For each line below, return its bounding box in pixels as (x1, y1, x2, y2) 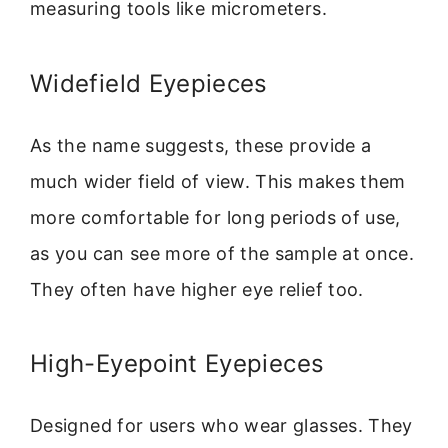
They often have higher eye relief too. (30, 278, 364, 300)
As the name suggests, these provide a (30, 134, 372, 156)
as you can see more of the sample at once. (30, 242, 415, 264)
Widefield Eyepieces (30, 68, 268, 98)
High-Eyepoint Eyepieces (30, 349, 325, 379)
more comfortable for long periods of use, (30, 206, 401, 228)
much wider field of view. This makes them (30, 170, 406, 192)
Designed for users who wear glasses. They (30, 415, 413, 437)
